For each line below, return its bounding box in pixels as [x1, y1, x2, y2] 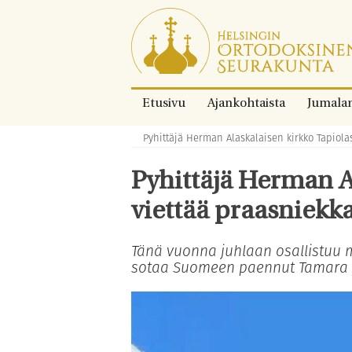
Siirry [130, 9, 159, 23]
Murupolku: [130, 131, 181, 143]
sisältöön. [130, 47, 184, 60]
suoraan [130, 28, 176, 42]
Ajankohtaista [207, 97, 285, 110]
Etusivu [142, 97, 185, 110]
